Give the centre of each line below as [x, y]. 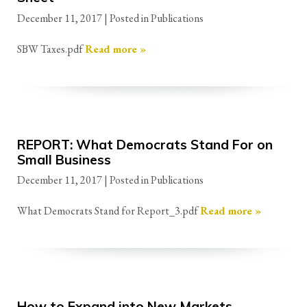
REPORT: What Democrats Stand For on [145, 144]
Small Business [64, 159]
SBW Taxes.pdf [51, 49]
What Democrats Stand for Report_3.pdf [109, 211]
